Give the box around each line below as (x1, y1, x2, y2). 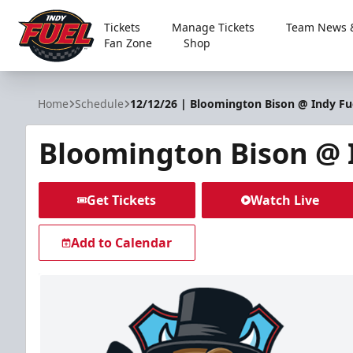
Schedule (75, 96, 124, 111)
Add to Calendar (71, 234, 173, 251)
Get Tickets (87, 191, 157, 209)
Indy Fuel (15, 65, 69, 83)
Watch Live (250, 191, 319, 209)
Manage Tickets (171, 20, 255, 35)
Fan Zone (103, 35, 152, 50)
